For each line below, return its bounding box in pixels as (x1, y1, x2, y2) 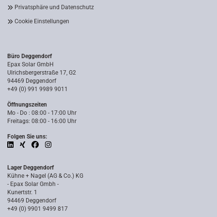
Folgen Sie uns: (7, 133, 47, 140)
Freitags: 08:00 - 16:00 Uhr (7, 118, 77, 124)
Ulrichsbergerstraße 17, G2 (7, 69, 76, 76)
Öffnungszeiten (7, 101, 47, 108)
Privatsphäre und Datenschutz (15, 4, 94, 11)
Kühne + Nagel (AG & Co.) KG (7, 172, 83, 179)
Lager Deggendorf (7, 164, 54, 171)
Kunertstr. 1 (7, 189, 37, 196)
